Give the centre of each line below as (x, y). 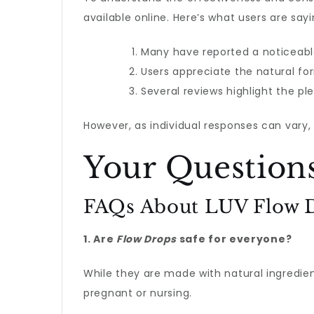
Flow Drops (146, 239)
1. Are (100, 239)
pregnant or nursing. (138, 293)
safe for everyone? (234, 239)
